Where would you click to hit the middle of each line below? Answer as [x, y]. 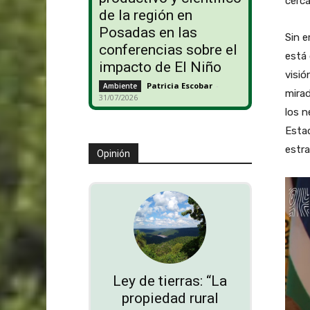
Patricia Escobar [179, 86]
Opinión [113, 154]
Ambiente [120, 86]
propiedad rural [170, 299]
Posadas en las [148, 33]
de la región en [145, 16]
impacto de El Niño [160, 67]
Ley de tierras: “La [170, 281]
